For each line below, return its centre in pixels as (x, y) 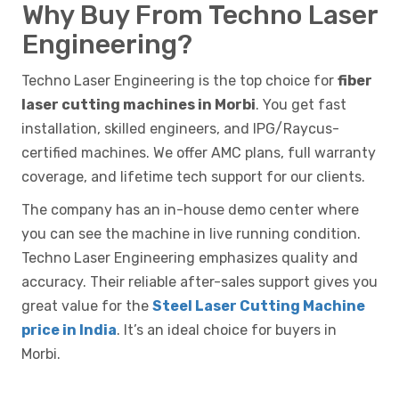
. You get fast (301, 105)
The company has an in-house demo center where (190, 210)
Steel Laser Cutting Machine (259, 306)
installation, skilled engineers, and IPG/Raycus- (180, 129)
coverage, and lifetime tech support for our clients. (193, 177)
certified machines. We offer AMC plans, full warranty (199, 153)
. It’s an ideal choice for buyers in (227, 330)
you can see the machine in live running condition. (191, 234)
